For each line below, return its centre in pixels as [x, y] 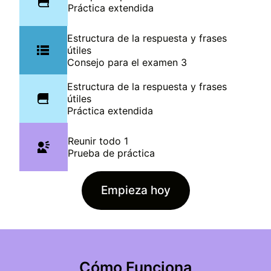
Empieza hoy [135, 191]
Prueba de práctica [111, 153]
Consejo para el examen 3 [127, 62]
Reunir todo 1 [98, 141]
